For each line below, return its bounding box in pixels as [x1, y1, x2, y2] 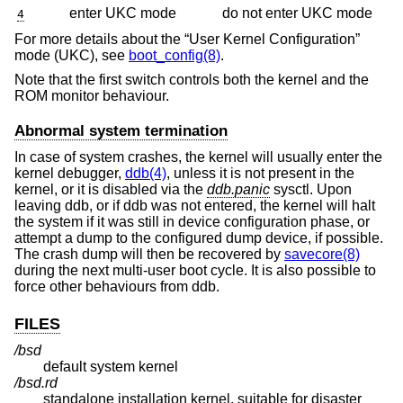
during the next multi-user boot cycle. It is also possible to [14, 263, 376, 279]
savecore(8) [284, 246, 360, 263]
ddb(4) [125, 166, 166, 182]
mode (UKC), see [14, 47, 129, 63]
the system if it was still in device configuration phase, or [14, 214, 370, 230]
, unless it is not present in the [166, 166, 354, 182]
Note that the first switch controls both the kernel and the [14, 72, 369, 88]
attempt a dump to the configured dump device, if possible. [14, 230, 383, 246]
